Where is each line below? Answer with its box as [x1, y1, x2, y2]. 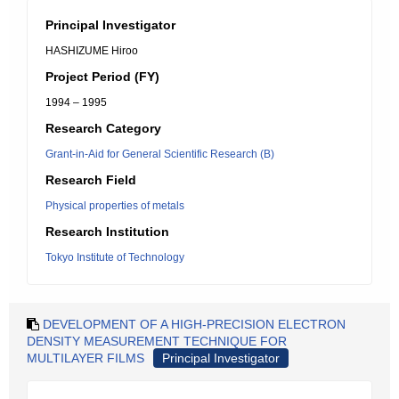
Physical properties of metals [45, 199, 184, 212]
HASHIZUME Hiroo [45, 45, 138, 57]
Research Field [45, 173, 136, 187]
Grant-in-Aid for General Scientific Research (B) [45, 148, 274, 160]
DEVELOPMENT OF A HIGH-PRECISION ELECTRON [43, 317, 346, 331]
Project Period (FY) [45, 69, 159, 84]
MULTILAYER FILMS [27, 351, 144, 365]
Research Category [45, 121, 161, 135]
